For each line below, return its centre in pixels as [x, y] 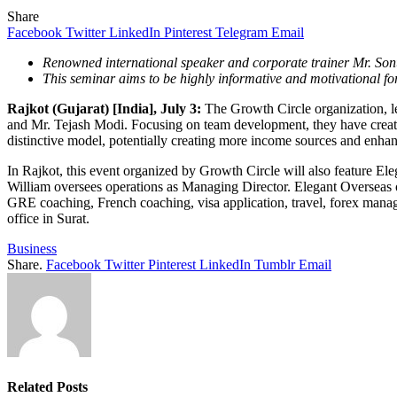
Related [32, 387]
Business [32, 248]
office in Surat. [48, 218]
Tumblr [275, 264]
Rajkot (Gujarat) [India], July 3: [104, 108]
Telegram [241, 32]
